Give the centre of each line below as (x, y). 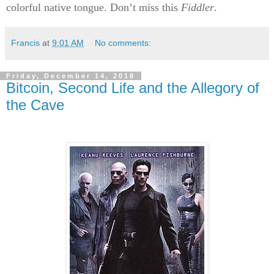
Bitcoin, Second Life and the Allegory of (133, 87)
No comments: (123, 43)
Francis (25, 43)
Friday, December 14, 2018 (71, 76)
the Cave (35, 105)
